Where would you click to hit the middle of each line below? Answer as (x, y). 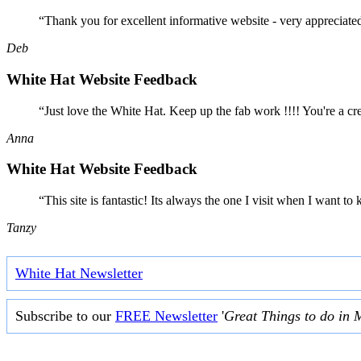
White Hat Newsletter (79, 273)
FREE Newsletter (166, 315)
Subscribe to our (65, 315)
